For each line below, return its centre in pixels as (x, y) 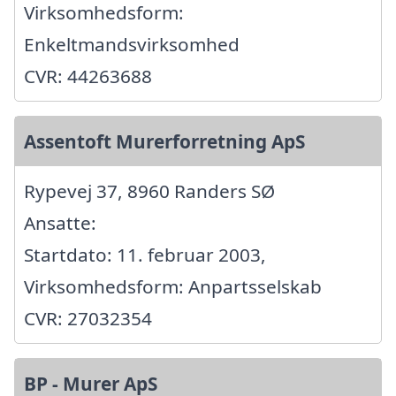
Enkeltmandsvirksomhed (132, 45)
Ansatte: (60, 223)
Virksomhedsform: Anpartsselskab (173, 287)
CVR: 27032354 (88, 319)
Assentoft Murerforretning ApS (164, 142)
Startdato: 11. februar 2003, (145, 255)
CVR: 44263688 (88, 76)
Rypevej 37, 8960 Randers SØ (149, 191)
